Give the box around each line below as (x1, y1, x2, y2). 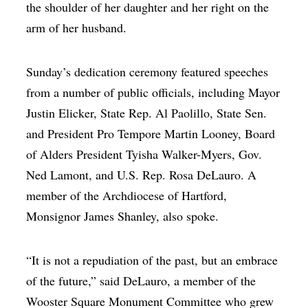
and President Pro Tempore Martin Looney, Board (26, 124, 276, 142)
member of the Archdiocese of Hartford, (26, 186, 228, 203)
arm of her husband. (26, 19, 131, 36)
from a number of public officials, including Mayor (26, 83, 280, 100)
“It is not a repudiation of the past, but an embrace (26, 251, 278, 268)
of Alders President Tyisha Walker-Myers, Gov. (26, 145, 263, 162)
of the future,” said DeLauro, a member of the (26, 272, 256, 289)
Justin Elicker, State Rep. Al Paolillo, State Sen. (26, 104, 267, 121)
